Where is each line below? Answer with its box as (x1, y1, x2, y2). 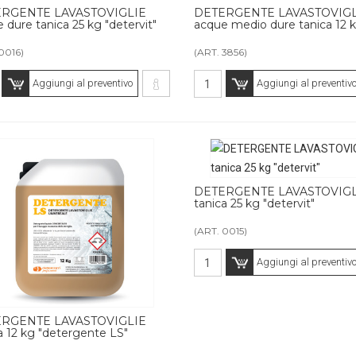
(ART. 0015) (193, 225, 247, 238)
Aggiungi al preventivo (32, 77, 133, 90)
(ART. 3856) (193, 46, 247, 59)
